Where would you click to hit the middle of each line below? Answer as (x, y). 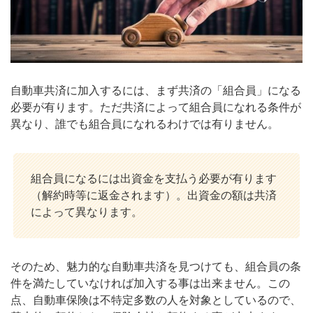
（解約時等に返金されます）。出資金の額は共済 (154, 196)
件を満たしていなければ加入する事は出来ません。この (150, 283)
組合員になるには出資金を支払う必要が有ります (154, 179)
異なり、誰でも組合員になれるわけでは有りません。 (145, 124)
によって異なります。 (87, 212)
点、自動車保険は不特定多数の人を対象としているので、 (156, 300)
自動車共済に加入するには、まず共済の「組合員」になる (156, 91)
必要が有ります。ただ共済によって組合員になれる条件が (156, 108)
